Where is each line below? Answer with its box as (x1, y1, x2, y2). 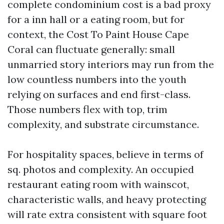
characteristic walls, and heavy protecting (7, 193, 206, 205)
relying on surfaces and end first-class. (7, 88, 190, 100)
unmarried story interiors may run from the (7, 58, 214, 70)
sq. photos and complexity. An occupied (7, 163, 194, 175)
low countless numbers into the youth (7, 73, 186, 85)
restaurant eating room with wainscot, (7, 178, 189, 190)
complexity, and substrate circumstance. (7, 118, 199, 130)
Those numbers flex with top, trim (7, 103, 167, 115)
